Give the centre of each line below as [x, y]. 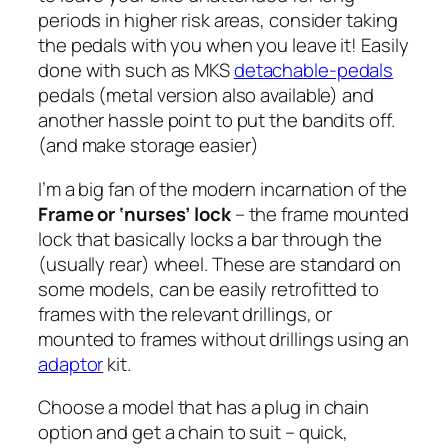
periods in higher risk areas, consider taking [218, 20]
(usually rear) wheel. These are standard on [219, 263]
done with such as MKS [136, 70]
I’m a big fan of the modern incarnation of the [223, 188]
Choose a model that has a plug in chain [204, 407]
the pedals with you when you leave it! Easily [223, 45]
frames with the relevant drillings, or [185, 313]
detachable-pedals [313, 70]
